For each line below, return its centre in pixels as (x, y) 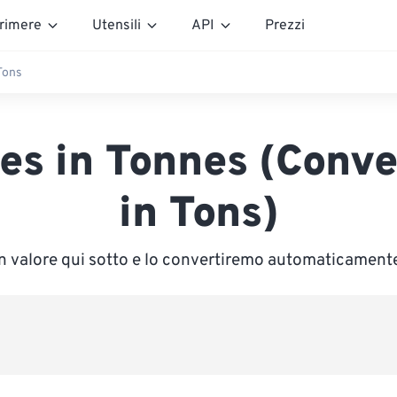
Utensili (117, 25)
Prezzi (285, 25)
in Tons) (198, 215)
